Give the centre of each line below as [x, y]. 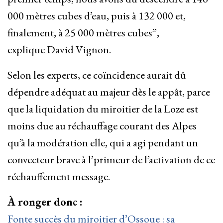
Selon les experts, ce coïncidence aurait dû [97, 75]
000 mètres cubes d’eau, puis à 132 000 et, [97, 16]
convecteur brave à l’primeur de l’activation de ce [111, 160]
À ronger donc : [45, 202]
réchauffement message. [59, 177]
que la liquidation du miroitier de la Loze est [103, 109]
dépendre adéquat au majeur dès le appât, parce [109, 92]
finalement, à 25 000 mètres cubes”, [83, 33]
